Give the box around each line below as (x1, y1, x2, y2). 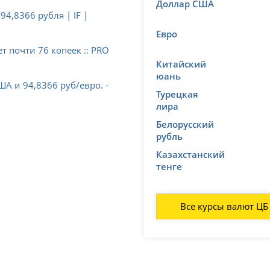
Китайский (156, 57, 206, 70)
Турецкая (156, 87, 198, 100)
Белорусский (156, 118, 214, 130)
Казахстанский (156, 148, 225, 160)
